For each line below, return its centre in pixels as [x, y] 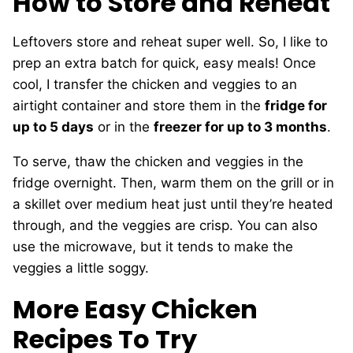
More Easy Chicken [135, 309]
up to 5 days [53, 127]
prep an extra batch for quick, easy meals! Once [164, 63]
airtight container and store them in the [139, 106]
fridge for [296, 106]
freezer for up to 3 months [240, 127]
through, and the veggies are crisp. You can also [165, 225]
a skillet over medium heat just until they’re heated [173, 204]
